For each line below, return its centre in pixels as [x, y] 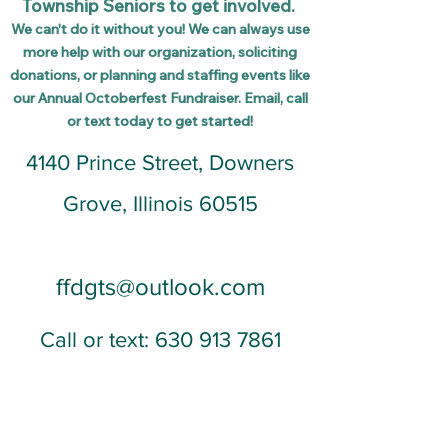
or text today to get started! [160, 121]
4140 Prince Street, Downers [160, 162]
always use [274, 29]
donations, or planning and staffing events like [160, 75]
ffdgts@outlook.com [160, 286]
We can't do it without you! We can [124, 29]
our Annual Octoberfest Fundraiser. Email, [147, 98]
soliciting [267, 52]
